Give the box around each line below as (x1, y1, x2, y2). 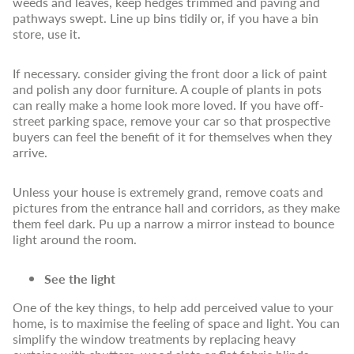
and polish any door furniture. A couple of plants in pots (13, 80, 322, 98)
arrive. (13, 143, 47, 161)
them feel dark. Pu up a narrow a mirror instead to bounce (13, 214, 334, 232)
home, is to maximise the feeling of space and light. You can (13, 314, 340, 332)
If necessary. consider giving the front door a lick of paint (13, 64, 327, 82)
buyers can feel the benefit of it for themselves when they (13, 127, 332, 145)
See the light (44, 269, 115, 288)
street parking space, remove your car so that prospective (13, 111, 330, 130)
